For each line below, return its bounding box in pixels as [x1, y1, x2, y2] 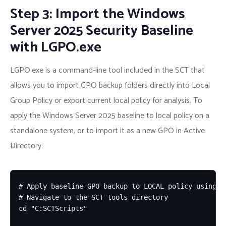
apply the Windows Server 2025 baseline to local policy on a [10, 108, 209, 123]
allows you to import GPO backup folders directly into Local [10, 78, 210, 92]
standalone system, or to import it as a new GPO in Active [10, 124, 205, 138]
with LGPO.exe [10, 35, 101, 59]
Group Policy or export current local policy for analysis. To [10, 93, 202, 107]
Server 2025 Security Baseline [10, 19, 193, 42]
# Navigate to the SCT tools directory [19, 193, 168, 201]
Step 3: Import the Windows [10, 2, 185, 26]
